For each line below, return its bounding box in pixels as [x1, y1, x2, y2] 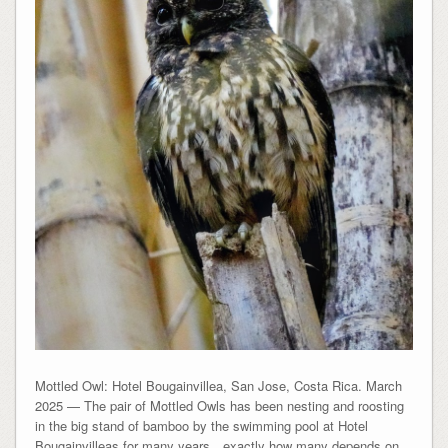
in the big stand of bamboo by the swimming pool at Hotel [34, 415, 368, 435]
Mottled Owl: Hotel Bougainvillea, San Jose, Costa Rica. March [34, 375, 402, 395]
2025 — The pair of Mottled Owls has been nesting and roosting [34, 395, 404, 415]
